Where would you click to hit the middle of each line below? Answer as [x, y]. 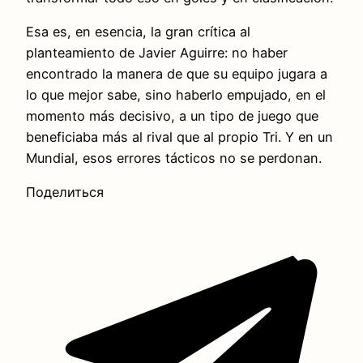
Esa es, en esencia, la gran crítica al [138, 32]
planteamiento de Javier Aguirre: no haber [157, 53]
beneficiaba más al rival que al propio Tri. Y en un [179, 137]
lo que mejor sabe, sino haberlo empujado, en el [176, 95]
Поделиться [65, 192]
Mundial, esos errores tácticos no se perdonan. [174, 158]
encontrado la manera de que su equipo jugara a [177, 74]
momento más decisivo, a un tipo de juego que [172, 116]
